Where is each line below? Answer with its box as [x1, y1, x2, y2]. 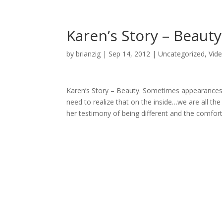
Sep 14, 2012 [109, 49, 151, 58]
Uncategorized [158, 49, 205, 58]
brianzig [76, 49, 101, 58]
